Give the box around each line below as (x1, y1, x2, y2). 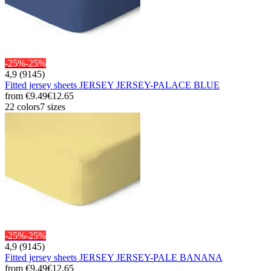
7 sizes (40, 101, 65, 112)
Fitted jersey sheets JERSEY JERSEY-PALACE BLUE (5, 79, 220, 90)
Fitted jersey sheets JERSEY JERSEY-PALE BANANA (5, 252, 223, 263)
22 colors (5, 101, 40, 112)
